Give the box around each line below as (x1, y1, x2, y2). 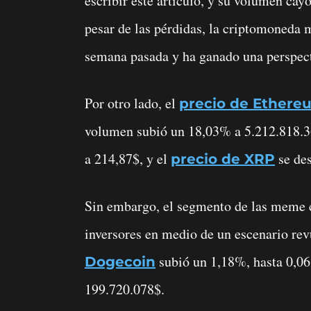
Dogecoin (85, 253, 155, 271)
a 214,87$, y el (85, 149, 171, 169)
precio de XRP (171, 151, 275, 168)
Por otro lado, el (85, 94, 179, 113)
